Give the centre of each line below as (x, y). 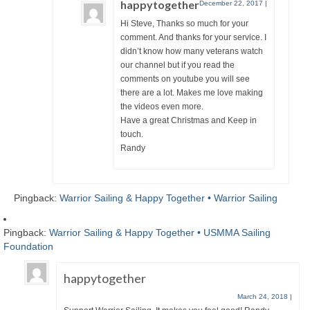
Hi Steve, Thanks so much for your (184, 23)
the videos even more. (162, 106)
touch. (132, 134)
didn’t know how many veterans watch (192, 51)
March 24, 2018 (263, 296)
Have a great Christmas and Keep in (189, 120)
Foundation (28, 246)
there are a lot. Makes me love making (192, 92)
